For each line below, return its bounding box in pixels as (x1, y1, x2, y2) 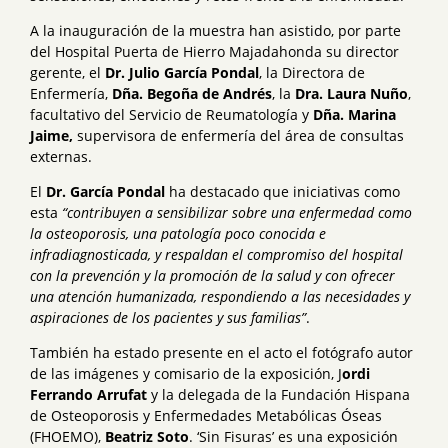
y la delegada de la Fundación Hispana (147, 385, 410, 405)
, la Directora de (259, 63, 365, 83)
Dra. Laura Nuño (295, 84, 408, 104)
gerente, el (30, 63, 105, 83)
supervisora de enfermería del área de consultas (73, 126, 404, 146)
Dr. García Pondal (46, 182, 165, 202)
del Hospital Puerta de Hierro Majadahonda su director (30, 42, 399, 62)
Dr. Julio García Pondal (105, 63, 259, 83)
